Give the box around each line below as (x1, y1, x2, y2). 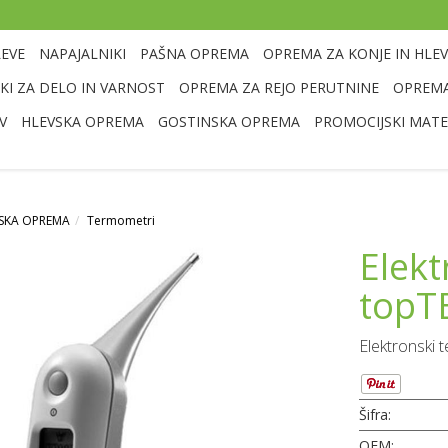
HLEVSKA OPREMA (20, 112, 144, 131)
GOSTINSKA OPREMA (157, 112, 300, 131)
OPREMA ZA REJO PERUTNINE (178, 78, 379, 97)
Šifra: (359, 404, 391, 424)
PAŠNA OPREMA (139, 44, 249, 63)
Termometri (87, 212, 155, 229)
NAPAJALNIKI (38, 44, 126, 63)
